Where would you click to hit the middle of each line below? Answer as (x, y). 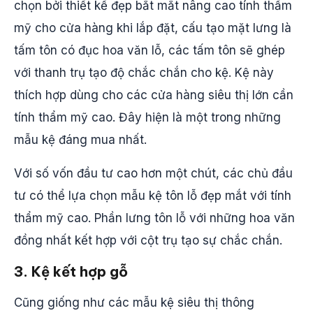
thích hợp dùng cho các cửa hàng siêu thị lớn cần (154, 95)
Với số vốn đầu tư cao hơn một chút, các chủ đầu (153, 173)
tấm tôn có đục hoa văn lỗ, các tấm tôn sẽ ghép (150, 50)
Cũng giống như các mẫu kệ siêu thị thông (134, 303)
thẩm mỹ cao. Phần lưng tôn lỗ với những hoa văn (154, 218)
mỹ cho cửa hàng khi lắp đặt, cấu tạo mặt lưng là (153, 28)
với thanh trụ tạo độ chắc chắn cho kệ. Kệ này (144, 73)
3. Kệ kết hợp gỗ (71, 271)
